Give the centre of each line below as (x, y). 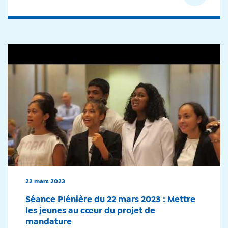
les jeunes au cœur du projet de (90, 211)
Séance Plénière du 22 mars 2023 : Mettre (110, 200)
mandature (49, 222)
